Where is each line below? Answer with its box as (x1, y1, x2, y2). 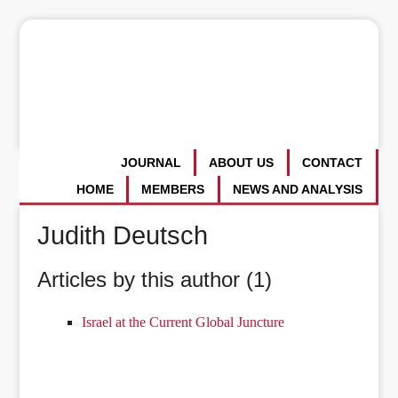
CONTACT (302, 155, 363, 171)
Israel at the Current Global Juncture (82, 314, 285, 330)
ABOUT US (209, 155, 275, 171)
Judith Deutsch (37, 220, 209, 250)
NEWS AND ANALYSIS (233, 182, 363, 196)
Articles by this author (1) (37, 267, 273, 291)
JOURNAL (120, 155, 181, 171)
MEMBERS (141, 182, 205, 196)
